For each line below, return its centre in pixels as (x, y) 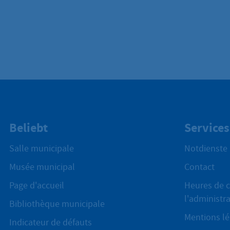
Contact (199, 167)
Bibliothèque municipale (57, 204)
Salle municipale (42, 149)
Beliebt (29, 128)
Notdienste (206, 149)
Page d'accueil (37, 186)
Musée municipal (42, 167)
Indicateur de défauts (51, 223)
